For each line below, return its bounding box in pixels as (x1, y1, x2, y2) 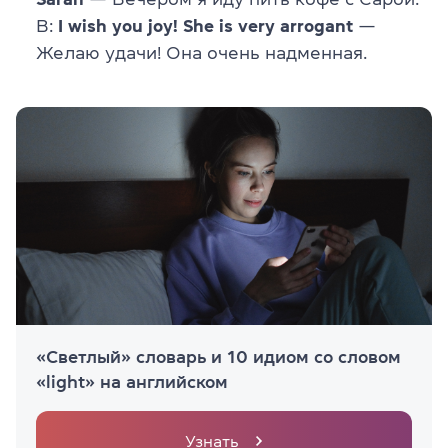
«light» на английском (36, 372, 228, 391)
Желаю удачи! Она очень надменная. (36, 43, 367, 62)
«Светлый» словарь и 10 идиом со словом (36, 347, 401, 366)
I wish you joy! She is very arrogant (58, 16, 353, 35)
